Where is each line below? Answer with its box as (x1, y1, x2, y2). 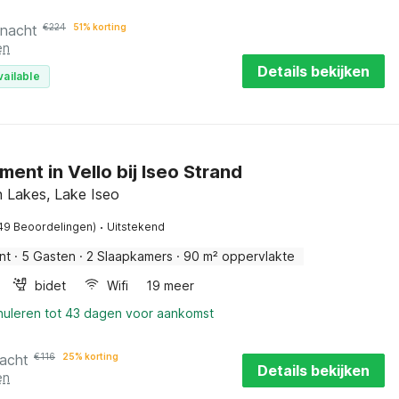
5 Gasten (21, 248, 76, 264)
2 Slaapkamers (86, 248, 173, 264)
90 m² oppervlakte (183, 248, 295, 264)
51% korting (73, 21, 126, 32)
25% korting (62, 351, 118, 362)
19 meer (146, 278, 194, 293)
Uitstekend (107, 220, 165, 233)
